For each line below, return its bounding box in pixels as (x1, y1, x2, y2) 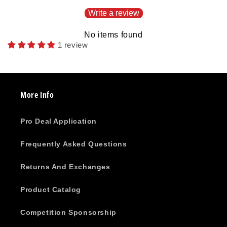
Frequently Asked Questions (20, 140, 127, 148)
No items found (84, 30, 143, 40)
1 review (57, 41, 88, 50)
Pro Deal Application (20, 117, 97, 126)
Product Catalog (20, 185, 81, 194)
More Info (20, 89, 54, 101)
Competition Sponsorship (20, 208, 117, 217)
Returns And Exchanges (20, 163, 110, 171)
